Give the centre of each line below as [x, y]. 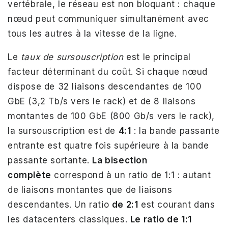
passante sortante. [50, 161]
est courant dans [177, 205]
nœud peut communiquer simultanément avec [109, 19]
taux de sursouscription [72, 57]
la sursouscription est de [63, 131]
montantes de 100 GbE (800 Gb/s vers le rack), [111, 116]
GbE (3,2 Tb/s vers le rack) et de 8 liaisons [102, 102]
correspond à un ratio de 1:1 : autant [131, 175]
